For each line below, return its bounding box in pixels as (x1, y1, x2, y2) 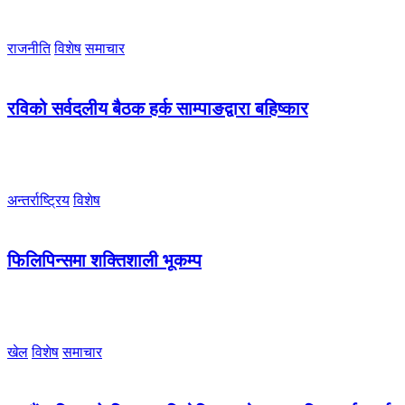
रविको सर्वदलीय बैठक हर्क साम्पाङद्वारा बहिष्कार (7, 99, 308, 119)
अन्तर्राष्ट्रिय (7, 192, 70, 208)
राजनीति (7, 40, 51, 56)
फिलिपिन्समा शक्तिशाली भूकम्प (7, 250, 202, 271)
